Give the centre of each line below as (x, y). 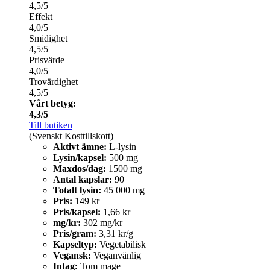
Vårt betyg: (52, 104)
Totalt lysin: (77, 190)
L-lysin (121, 147)
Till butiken (51, 125)
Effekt (41, 17)
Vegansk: (72, 256)
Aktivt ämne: (80, 147)
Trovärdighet (53, 82)
